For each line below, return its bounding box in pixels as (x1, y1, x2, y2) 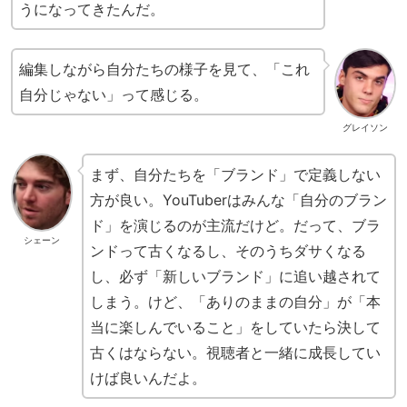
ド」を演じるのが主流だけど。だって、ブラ (89, 215, 381, 234)
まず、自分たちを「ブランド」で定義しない (89, 164, 381, 184)
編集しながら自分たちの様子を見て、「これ (19, 59, 310, 78)
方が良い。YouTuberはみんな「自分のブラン (89, 190, 387, 209)
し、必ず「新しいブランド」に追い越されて (89, 266, 381, 285)
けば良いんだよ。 (89, 368, 206, 387)
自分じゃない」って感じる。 (19, 84, 208, 104)
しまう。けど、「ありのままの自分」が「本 (89, 292, 381, 311)
